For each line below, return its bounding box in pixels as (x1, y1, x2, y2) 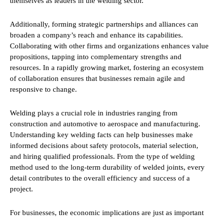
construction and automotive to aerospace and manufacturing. (10, 120, 200, 128)
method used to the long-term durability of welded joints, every (10, 163, 205, 172)
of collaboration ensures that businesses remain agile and (10, 74, 185, 83)
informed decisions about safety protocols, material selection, (10, 142, 198, 150)
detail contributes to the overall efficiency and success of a (10, 174, 190, 183)
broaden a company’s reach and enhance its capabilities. (10, 31, 183, 39)
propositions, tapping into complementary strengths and (10, 53, 182, 61)
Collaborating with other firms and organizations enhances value (10, 42, 209, 50)
